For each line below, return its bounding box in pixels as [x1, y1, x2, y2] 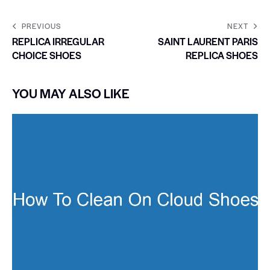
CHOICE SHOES [12, 48, 81, 62]
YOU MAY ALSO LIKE [12, 84, 130, 102]
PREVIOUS [22, 20, 61, 31]
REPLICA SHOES [186, 48, 258, 62]
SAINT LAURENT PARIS [158, 34, 258, 48]
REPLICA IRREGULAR [12, 34, 104, 48]
